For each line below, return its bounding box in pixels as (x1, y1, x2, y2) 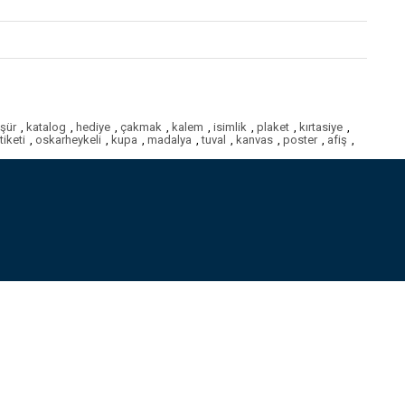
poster (283, 133, 317, 146)
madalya (147, 133, 192, 146)
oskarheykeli (35, 133, 101, 146)
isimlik (213, 120, 247, 134)
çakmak (120, 120, 162, 134)
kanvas (236, 133, 273, 146)
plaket (257, 120, 289, 134)
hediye (76, 120, 110, 134)
